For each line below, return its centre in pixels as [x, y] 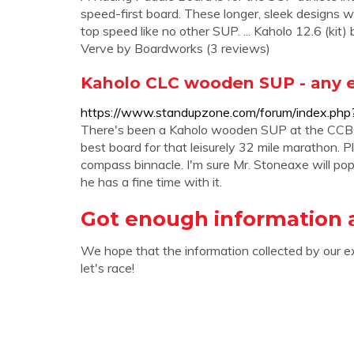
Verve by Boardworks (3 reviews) [175, 48]
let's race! [107, 268]
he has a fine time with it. [151, 182]
